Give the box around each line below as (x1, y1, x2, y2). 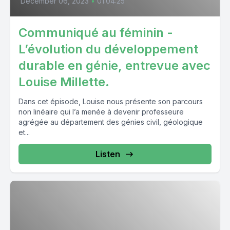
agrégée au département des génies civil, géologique (18, 118, 203, 126)
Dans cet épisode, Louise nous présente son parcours (18, 97, 203, 106)
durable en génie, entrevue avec (18, 58, 210, 73)
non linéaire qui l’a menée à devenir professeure (18, 107, 184, 116)
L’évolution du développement (18, 42, 198, 56)
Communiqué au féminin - (18, 25, 173, 40)
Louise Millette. (18, 74, 109, 89)
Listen (95, 149, 120, 159)
